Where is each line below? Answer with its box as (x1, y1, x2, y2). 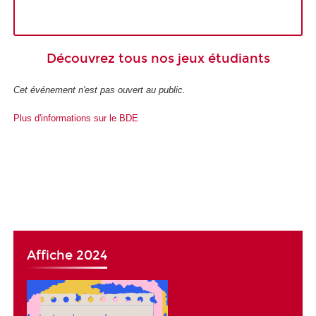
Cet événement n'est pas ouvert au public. (13, 84, 186, 95)
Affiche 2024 (27, 247, 107, 263)
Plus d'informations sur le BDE (13, 113, 138, 124)
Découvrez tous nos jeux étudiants (46, 51, 270, 67)
